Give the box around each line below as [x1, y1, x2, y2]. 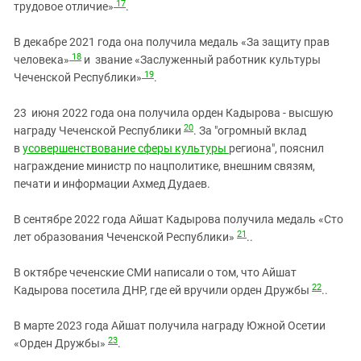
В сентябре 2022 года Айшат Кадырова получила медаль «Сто [14, 213, 343, 226]
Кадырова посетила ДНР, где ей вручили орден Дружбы [14, 284, 312, 297]
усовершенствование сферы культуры [23, 142, 229, 156]
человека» [14, 53, 69, 67]
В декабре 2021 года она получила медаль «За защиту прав [14, 35, 330, 49]
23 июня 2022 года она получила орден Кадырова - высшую [14, 106, 333, 120]
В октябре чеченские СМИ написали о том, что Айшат [14, 266, 297, 280]
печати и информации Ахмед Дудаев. [14, 177, 210, 191]
